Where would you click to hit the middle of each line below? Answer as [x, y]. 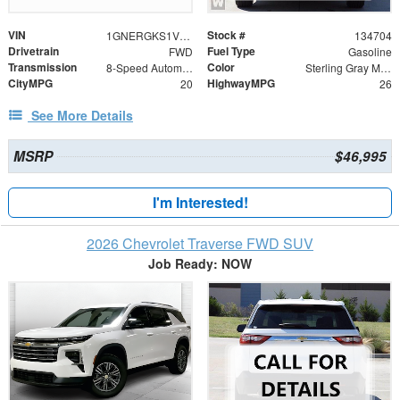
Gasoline [370, 51]
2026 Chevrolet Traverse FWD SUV [200, 243]
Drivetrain [33, 50]
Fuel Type [231, 50]
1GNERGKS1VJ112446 [184, 35]
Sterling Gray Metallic [385, 67]
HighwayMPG [241, 83]
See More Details [82, 115]
